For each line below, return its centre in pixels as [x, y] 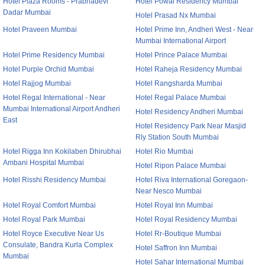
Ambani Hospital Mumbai [43, 163]
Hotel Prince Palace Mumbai [181, 55]
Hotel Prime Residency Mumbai [54, 55]
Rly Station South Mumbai [177, 137]
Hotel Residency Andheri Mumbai [189, 112]
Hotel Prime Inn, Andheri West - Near [194, 30]
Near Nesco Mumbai [169, 191]
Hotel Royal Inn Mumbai [174, 205]
